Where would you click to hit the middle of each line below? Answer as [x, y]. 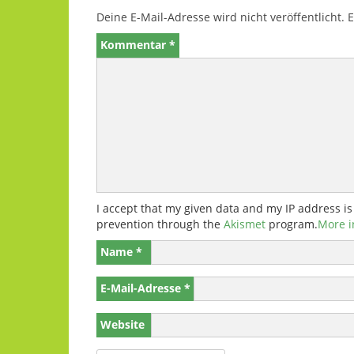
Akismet [245, 224]
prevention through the [160, 224]
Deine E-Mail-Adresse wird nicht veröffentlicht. [220, 17]
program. [292, 224]
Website [122, 324]
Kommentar [135, 45]
